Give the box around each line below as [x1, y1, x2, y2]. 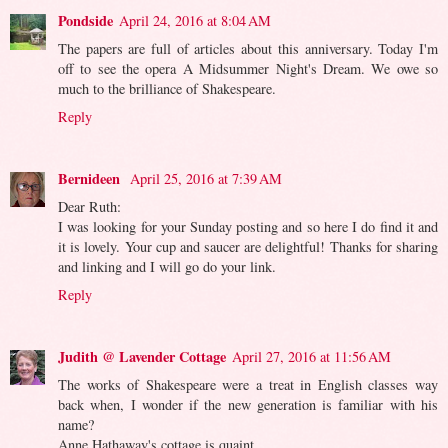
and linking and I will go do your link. [58, 257, 276, 277]
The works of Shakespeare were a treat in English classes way [58, 375, 438, 395]
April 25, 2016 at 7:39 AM [130, 169, 282, 189]
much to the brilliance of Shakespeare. [58, 79, 276, 99]
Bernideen [58, 168, 124, 190]
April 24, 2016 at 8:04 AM [119, 11, 271, 31]
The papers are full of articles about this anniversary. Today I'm [58, 39, 438, 59]
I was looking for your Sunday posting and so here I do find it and [58, 217, 438, 237]
